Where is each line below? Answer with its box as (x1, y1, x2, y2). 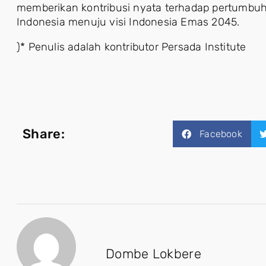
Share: (23, 125, 65, 142)
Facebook (199, 128, 242, 140)
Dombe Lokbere (106, 246, 201, 262)
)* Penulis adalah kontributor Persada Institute (17, 40, 246, 53)
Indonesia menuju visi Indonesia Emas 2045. (17, 15, 240, 28)
